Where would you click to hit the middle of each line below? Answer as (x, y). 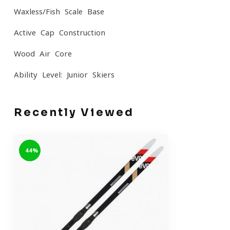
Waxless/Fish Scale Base (59, 12)
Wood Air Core (43, 54)
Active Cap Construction (60, 33)
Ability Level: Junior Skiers (64, 75)
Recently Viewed (74, 112)
